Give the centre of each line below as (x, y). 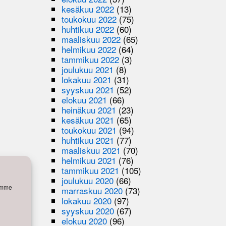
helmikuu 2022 (89, 49)
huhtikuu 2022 (88, 29)
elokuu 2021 (84, 99)
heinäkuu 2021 (89, 109)
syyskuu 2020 (88, 210)
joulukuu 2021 (88, 69)
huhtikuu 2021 (88, 140)
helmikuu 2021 (89, 160)
